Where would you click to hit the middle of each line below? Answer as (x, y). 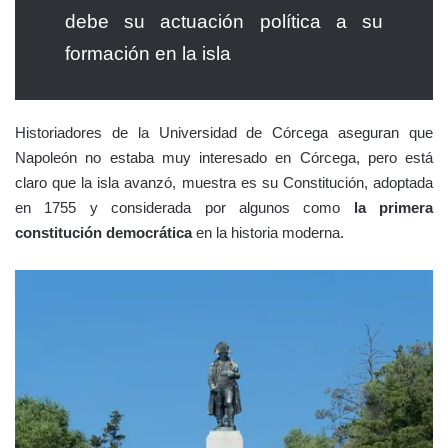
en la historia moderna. (268, 232)
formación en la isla (148, 53)
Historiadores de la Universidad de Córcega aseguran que (224, 132)
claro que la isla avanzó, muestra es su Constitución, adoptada (224, 182)
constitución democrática (103, 232)
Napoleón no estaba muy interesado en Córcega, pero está (224, 157)
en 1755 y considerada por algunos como (178, 207)
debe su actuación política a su (224, 21)
